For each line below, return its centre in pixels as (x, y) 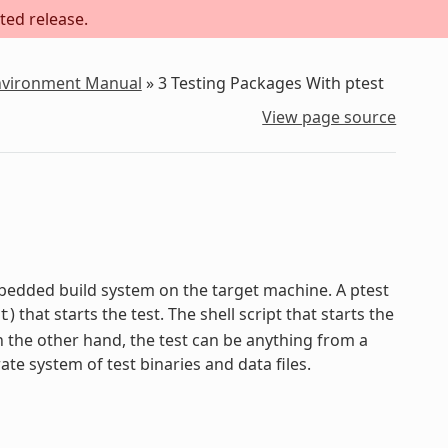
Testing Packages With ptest (277, 83)
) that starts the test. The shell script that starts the (201, 313)
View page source (329, 116)
